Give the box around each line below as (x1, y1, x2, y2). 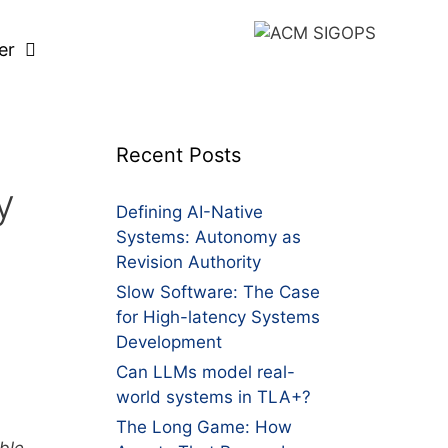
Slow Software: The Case (116, 282, 320, 302)
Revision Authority (116, 252, 261, 272)
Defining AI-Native (116, 202, 263, 222)
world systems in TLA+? (116, 387, 316, 407)
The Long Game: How (116, 417, 292, 437)
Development (116, 332, 222, 352)
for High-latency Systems (116, 307, 320, 327)
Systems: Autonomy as (116, 227, 301, 247)
